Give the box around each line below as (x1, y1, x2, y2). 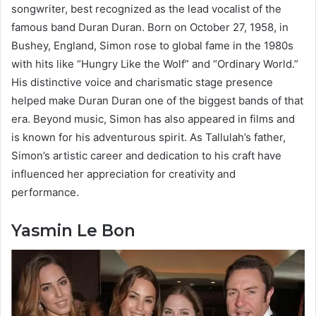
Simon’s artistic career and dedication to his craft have (11, 148, 281, 162)
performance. (11, 185, 79, 199)
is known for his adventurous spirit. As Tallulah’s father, (11, 130, 286, 144)
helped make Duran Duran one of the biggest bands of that (11, 93, 303, 107)
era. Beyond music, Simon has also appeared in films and (11, 111, 295, 126)
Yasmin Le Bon (11, 220, 135, 241)
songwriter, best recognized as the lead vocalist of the (11, 1, 281, 16)
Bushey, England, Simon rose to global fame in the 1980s (11, 38, 293, 52)
